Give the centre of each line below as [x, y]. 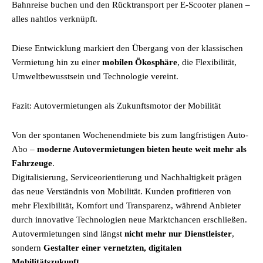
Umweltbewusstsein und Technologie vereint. [95, 76]
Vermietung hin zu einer [57, 62]
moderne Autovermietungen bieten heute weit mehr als [142, 149]
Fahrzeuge [32, 163]
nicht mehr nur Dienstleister [178, 234]
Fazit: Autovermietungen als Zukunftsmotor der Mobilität [116, 106]
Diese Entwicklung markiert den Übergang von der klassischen [127, 48]
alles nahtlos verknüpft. [55, 19]
